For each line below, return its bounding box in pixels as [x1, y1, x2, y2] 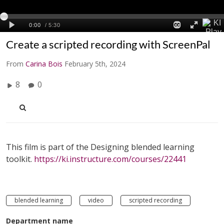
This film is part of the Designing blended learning [6, 141, 194, 152]
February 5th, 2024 [64, 58, 125, 68]
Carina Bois [25, 58, 62, 68]
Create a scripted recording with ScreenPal [6, 37, 210, 51]
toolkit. [6, 153, 34, 164]
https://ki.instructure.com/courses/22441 [34, 153, 186, 164]
